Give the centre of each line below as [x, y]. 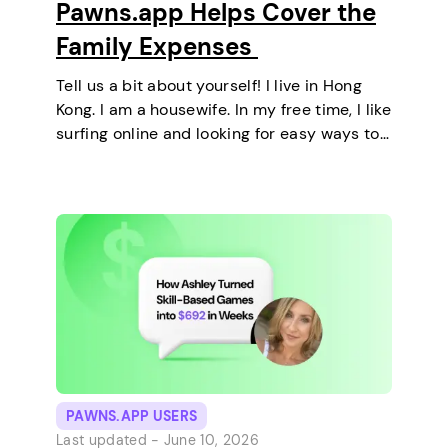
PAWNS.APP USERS [132, 415]
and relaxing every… [131, 181]
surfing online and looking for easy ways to [218, 133]
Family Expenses [157, 46]
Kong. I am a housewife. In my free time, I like [224, 109]
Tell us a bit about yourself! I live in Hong [209, 85]
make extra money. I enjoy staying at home [218, 157]
